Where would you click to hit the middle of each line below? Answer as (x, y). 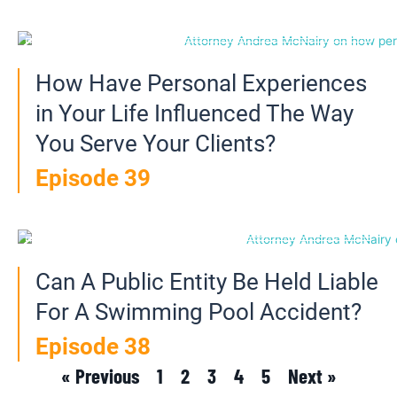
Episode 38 (93, 347)
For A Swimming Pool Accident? (198, 312)
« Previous (100, 376)
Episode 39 (93, 178)
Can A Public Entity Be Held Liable (207, 282)
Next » (312, 376)
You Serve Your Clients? (156, 143)
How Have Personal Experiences (201, 83)
